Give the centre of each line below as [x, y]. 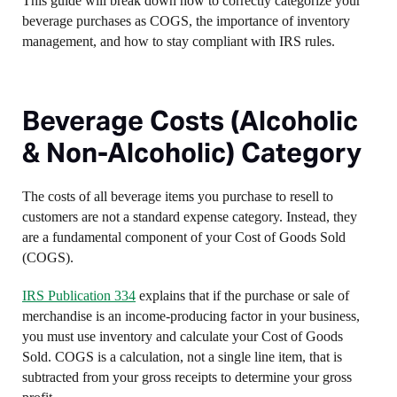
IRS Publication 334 [79, 296]
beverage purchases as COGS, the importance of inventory [186, 21]
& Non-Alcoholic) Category [192, 152]
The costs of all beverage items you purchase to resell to [178, 196]
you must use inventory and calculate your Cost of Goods [183, 336]
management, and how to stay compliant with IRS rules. [179, 41]
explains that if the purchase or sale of [242, 296]
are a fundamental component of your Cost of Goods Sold [184, 237]
